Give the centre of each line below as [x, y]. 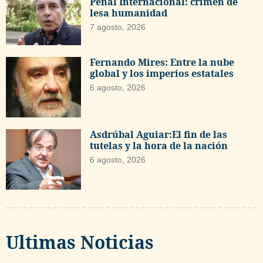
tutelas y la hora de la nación [159, 145]
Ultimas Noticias [80, 242]
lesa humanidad [129, 13]
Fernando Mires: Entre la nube [162, 63]
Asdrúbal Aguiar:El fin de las [159, 134]
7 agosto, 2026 [118, 27]
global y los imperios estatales [162, 74]
